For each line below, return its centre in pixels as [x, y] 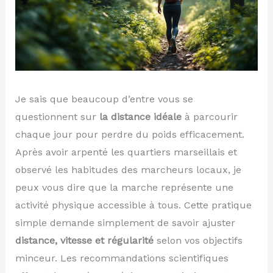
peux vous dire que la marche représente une [124, 187]
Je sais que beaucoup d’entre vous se [104, 99]
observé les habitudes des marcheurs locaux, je [128, 169]
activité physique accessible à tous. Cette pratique [133, 205]
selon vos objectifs [198, 240]
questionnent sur [57, 116]
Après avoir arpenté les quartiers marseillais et [126, 152]
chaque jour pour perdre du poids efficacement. [129, 134]
